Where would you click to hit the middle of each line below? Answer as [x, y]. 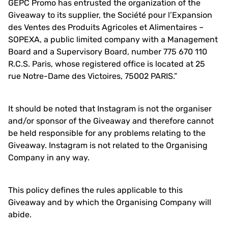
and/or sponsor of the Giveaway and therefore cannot [111, 121]
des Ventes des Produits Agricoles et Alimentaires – [106, 27]
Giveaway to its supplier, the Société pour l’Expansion [110, 15]
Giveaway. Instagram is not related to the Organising [108, 145]
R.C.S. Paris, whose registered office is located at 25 [107, 64]
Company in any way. [49, 158]
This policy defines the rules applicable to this [95, 190]
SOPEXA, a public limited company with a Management [113, 39]
